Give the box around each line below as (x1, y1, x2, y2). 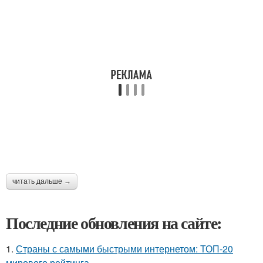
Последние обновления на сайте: (6, 210, 222, 235)
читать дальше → (12, 177, 71, 186)
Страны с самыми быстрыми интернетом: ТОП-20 (16, 241, 233, 255)
